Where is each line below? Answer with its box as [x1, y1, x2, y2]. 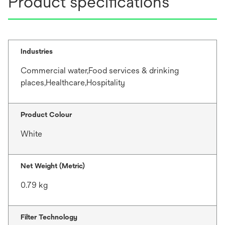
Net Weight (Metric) [21, 162, 85, 170]
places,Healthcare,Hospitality [21, 78, 125, 87]
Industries [21, 47, 53, 55]
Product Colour [21, 110, 72, 119]
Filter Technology [21, 213, 77, 221]
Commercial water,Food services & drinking [21, 66, 179, 75]
